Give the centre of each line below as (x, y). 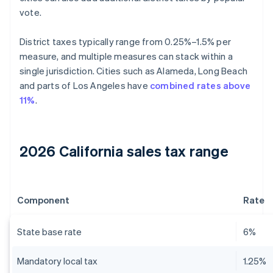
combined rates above (200, 86)
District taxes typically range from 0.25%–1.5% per (126, 42)
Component (43, 200)
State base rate (49, 232)
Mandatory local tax (57, 261)
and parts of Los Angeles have (85, 86)
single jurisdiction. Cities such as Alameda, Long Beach (134, 71)
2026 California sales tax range (124, 151)
